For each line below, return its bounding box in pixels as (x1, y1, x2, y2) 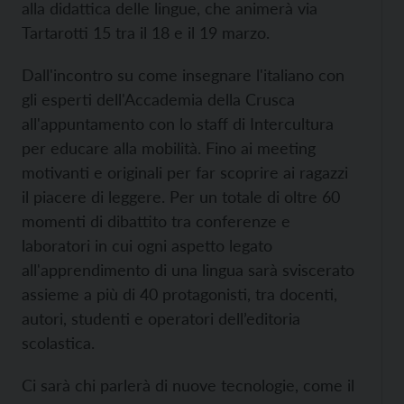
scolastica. (22, 333, 95, 353)
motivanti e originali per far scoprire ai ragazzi (22, 162, 348, 183)
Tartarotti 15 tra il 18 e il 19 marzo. (22, 23, 270, 43)
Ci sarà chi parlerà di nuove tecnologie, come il (22, 375, 354, 396)
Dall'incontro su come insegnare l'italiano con (22, 65, 344, 86)
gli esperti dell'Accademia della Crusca (22, 89, 295, 110)
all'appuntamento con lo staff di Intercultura (22, 114, 334, 134)
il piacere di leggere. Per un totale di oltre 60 (22, 187, 340, 207)
